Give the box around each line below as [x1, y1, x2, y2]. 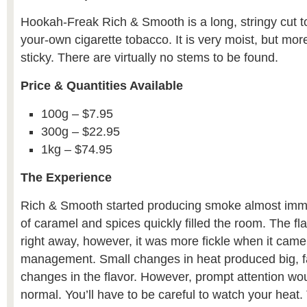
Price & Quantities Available [21, 79, 183, 93]
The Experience [21, 171, 112, 184]
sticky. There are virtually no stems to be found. [21, 51, 278, 64]
